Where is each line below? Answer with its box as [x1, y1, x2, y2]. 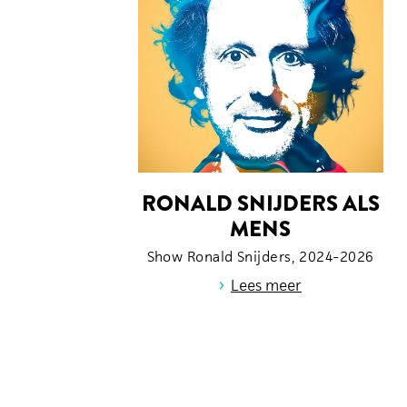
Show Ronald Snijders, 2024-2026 [146, 246, 374, 266]
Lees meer [231, 274, 302, 295]
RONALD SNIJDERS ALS [141, 186, 380, 219]
